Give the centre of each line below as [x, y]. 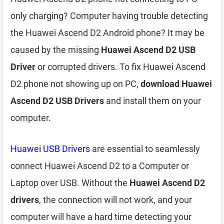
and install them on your [152, 101]
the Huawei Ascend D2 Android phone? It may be [107, 33]
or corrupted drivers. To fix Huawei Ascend [120, 67]
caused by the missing [56, 50]
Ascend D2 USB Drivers [57, 101]
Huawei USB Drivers [50, 149]
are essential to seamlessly [145, 149]
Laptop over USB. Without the [70, 183]
